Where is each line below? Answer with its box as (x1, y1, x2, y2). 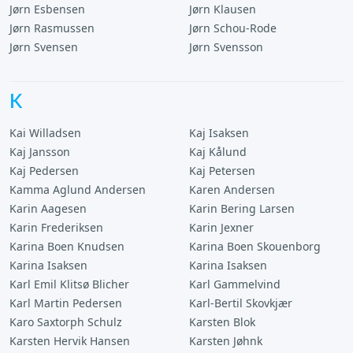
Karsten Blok (189, 314, 255, 329)
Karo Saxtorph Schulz (9, 314, 122, 329)
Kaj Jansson (9, 144, 70, 159)
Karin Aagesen (9, 201, 87, 216)
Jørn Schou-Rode (189, 20, 277, 35)
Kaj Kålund (189, 144, 247, 159)
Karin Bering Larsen (189, 201, 295, 216)
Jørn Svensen (9, 39, 78, 54)
